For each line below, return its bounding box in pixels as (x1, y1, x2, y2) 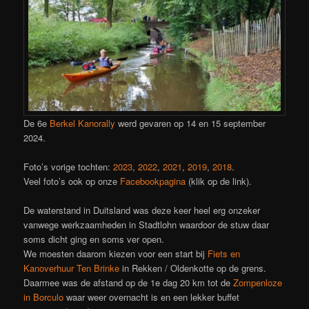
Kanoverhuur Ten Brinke (23, 261, 120, 275)
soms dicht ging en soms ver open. (23, 232, 165, 246)
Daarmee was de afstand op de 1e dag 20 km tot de (23, 275, 234, 289)
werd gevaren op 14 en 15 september (115, 116, 266, 130)
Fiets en (208, 246, 241, 260)
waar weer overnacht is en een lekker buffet (63, 290, 240, 303)
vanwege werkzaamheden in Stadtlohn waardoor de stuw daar (23, 217, 270, 231)
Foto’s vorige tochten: (23, 159, 114, 173)
